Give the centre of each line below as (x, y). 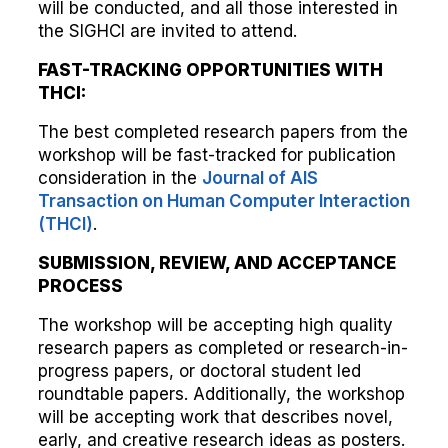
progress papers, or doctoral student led (199, 371)
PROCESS (80, 286)
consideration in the (120, 178)
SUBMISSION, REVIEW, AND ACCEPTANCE (217, 263)
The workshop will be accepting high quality (215, 325)
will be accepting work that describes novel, (215, 417)
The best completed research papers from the (223, 132)
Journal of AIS (260, 178)
